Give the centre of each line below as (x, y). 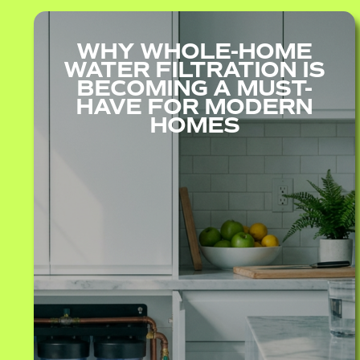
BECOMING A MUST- (194, 88)
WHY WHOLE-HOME (194, 51)
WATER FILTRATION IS (194, 70)
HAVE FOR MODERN (194, 107)
